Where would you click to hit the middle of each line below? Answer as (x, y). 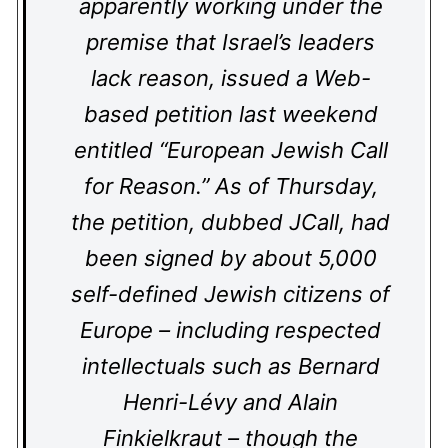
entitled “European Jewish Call (230, 150)
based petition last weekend (230, 114)
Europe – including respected (230, 330)
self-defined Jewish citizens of (230, 294)
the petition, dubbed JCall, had (230, 222)
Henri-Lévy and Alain (230, 402)
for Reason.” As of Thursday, (230, 186)
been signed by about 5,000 (230, 258)
